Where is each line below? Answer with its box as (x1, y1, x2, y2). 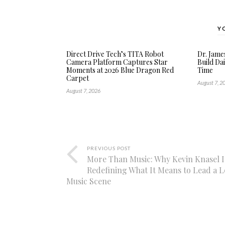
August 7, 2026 (66, 87, 100, 94)
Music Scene (66, 176, 111, 186)
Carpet (66, 73, 89, 83)
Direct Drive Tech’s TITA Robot (66, 49, 164, 59)
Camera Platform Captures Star (66, 57, 168, 67)
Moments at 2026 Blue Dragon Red (66, 65, 174, 75)
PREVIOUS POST (87, 145, 131, 151)
